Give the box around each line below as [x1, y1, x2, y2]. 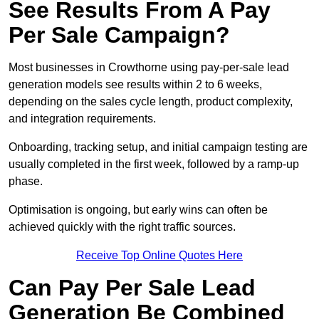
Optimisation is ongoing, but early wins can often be [9, 204, 268, 216]
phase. [9, 175, 43, 188]
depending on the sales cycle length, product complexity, [9, 95, 293, 108]
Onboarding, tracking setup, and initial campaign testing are [9, 141, 308, 154]
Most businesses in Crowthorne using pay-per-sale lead [9, 61, 289, 74]
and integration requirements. [9, 113, 156, 125]
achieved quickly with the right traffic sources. [9, 221, 236, 234]
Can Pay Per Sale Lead [9, 275, 256, 301]
